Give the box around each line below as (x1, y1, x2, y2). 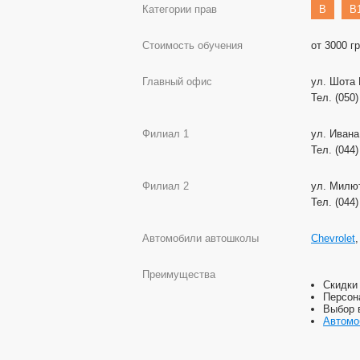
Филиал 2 (142, 180, 189, 192)
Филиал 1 (142, 128, 189, 140)
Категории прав (142, 3, 217, 15)
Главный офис (142, 76, 212, 88)
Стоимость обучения (142, 39, 243, 51)
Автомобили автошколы (142, 232, 259, 244)
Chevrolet (311, 232, 355, 244)
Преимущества (142, 268, 215, 280)
